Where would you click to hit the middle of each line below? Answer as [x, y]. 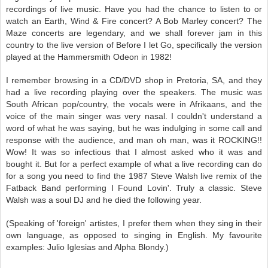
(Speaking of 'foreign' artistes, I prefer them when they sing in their [134, 223]
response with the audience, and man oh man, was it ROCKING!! [134, 140]
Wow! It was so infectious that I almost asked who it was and [134, 152]
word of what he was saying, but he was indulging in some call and [134, 128]
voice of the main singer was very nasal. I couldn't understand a [134, 116]
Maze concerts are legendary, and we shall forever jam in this [134, 33]
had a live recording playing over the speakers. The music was [134, 92]
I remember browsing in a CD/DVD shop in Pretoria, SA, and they [134, 80]
